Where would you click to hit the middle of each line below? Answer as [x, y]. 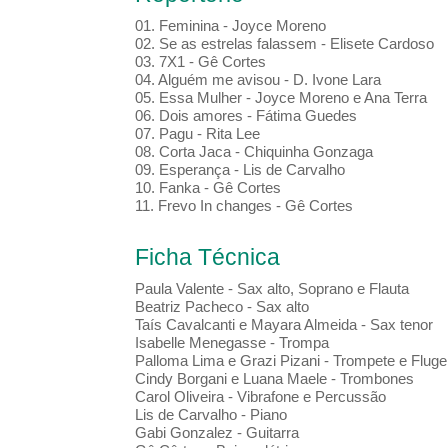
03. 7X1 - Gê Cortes [200, 62]
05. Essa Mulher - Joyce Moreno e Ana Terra [280, 98]
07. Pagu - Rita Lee [197, 134]
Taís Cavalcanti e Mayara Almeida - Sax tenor [283, 325]
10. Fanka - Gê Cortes [207, 188]
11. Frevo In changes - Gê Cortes [245, 206]
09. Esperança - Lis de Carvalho [239, 170]
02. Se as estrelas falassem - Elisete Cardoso [284, 44]
